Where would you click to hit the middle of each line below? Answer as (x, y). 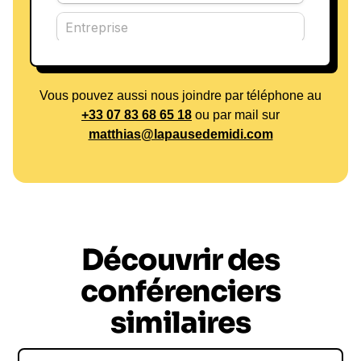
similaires (180, 322)
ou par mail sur (236, 114)
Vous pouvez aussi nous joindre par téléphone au (180, 95)
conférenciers (180, 291)
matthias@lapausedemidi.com (180, 134)
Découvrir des (180, 259)
